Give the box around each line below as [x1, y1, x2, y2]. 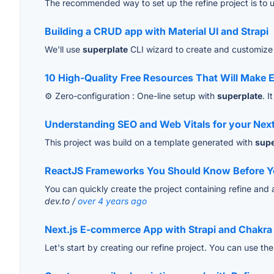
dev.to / [45, 196, 78, 207]
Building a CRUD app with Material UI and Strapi [45, 25, 268, 38]
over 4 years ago [78, 196, 147, 207]
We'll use [45, 44, 83, 55]
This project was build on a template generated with [45, 137, 255, 148]
